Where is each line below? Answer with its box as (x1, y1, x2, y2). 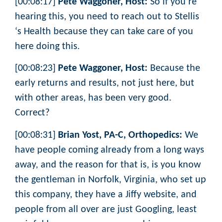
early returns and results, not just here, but (15, 78, 194, 89)
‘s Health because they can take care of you (15, 26, 193, 37)
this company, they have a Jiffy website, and (15, 189, 197, 200)
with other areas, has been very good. (15, 93, 171, 104)
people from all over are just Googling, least (15, 204, 197, 215)
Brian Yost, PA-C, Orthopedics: (58, 130, 182, 140)
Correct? (15, 108, 52, 118)
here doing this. (15, 41, 80, 52)
